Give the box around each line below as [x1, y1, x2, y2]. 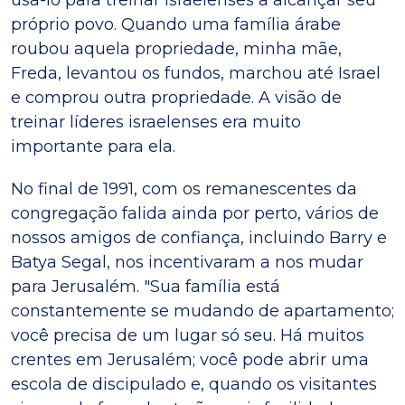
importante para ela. [11, 136, 175, 156]
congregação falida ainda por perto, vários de [11, 202, 379, 223]
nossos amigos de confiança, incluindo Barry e [11, 227, 387, 248]
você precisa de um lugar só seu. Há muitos [11, 325, 364, 345]
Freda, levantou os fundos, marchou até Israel [11, 62, 381, 83]
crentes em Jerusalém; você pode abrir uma [11, 349, 369, 370]
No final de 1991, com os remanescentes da [11, 178, 357, 199]
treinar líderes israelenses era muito [11, 111, 301, 132]
